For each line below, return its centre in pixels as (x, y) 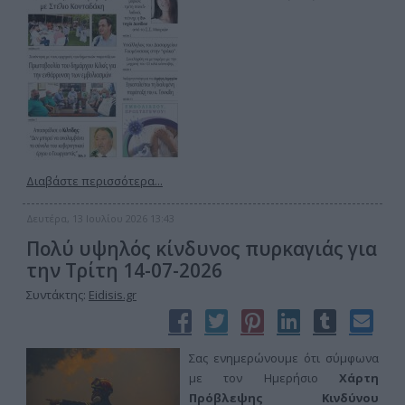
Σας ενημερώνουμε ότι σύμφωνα (284, 358)
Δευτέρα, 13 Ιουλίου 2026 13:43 (100, 218)
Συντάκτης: (57, 295)
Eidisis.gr (113, 295)
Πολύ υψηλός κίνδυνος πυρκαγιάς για (202, 249)
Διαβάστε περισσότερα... (94, 181)
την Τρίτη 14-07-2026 (124, 270)
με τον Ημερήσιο (264, 378)
